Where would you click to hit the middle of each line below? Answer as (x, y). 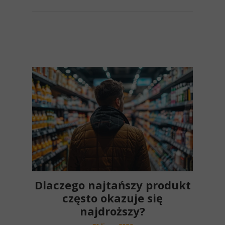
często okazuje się (113, 198)
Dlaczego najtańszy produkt (113, 185)
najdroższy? (113, 211)
